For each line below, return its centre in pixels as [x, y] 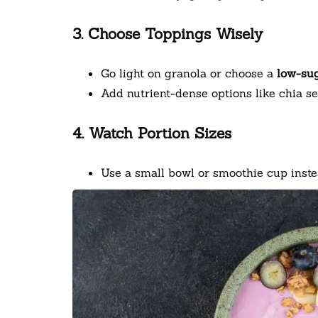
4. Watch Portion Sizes [152, 133]
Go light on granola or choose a [189, 73]
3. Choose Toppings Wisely [168, 34]
